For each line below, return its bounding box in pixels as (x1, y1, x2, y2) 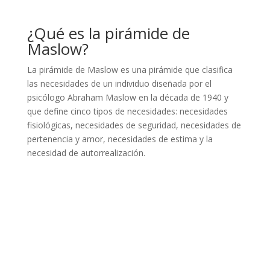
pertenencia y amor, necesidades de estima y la (27, 133, 213, 145)
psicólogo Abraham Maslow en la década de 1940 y (27, 91, 228, 103)
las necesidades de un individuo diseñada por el (27, 77, 212, 89)
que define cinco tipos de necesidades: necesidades (27, 105, 228, 117)
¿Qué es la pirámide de (27, 22, 190, 44)
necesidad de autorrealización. (27, 146, 145, 159)
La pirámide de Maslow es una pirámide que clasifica (27, 63, 233, 75)
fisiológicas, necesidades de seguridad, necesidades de (27, 119, 241, 131)
